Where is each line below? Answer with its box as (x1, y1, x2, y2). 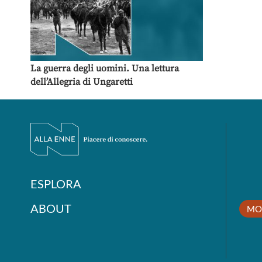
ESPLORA (30, 177, 81, 191)
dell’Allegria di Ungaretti (30, 76, 133, 88)
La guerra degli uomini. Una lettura (30, 63, 179, 74)
